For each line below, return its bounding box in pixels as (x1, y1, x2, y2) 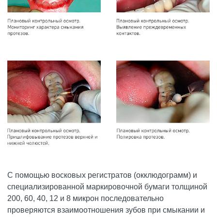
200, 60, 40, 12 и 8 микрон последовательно (7, 194, 164, 203)
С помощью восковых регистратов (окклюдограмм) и (7, 171, 197, 180)
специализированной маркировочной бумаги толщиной (7, 183, 207, 191)
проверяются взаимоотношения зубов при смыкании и (7, 206, 205, 215)
